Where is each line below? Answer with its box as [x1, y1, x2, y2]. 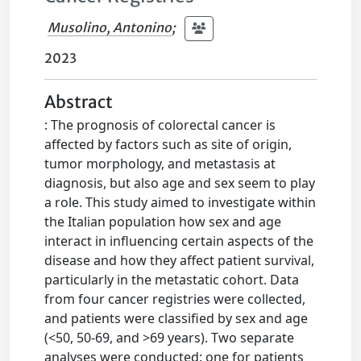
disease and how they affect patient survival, [44, 251, 315, 269]
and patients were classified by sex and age [44, 309, 309, 327]
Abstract [44, 92, 114, 113]
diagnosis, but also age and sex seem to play [44, 174, 316, 192]
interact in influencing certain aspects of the [44, 232, 314, 250]
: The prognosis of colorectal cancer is [44, 116, 276, 134]
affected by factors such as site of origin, [44, 135, 293, 153]
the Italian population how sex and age [44, 213, 282, 230]
